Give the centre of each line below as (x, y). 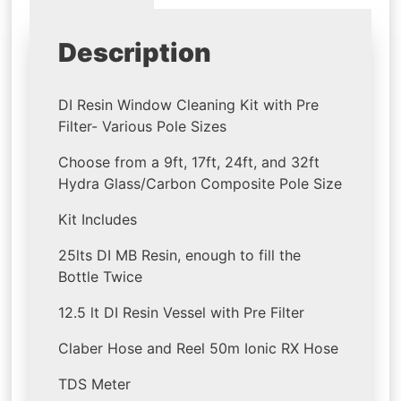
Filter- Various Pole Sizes (143, 127)
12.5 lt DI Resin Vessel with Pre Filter (182, 313)
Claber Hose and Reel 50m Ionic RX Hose (199, 349)
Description (135, 52)
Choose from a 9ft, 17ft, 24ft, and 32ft (189, 162)
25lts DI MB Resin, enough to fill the (180, 256)
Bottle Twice (101, 277)
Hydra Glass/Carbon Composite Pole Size (200, 184)
